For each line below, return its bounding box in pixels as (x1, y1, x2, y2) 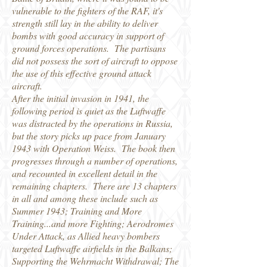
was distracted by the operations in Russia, (12, 117, 173, 129)
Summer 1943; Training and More (12, 204, 142, 217)
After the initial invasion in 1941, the (12, 92, 149, 104)
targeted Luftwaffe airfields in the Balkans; (12, 242, 172, 254)
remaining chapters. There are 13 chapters (12, 179, 176, 192)
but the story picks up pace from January (12, 129, 166, 142)
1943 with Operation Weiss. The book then (12, 142, 175, 154)
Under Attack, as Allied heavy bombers (12, 229, 160, 242)
